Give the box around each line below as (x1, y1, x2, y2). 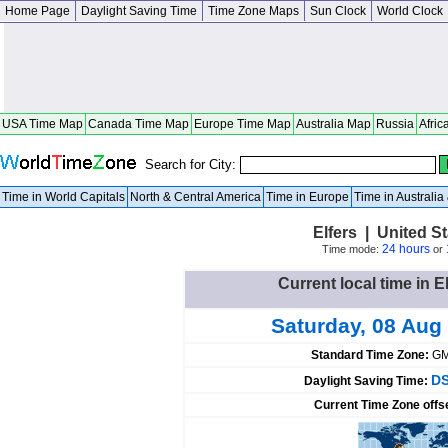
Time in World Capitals (2, 190, 125, 204)
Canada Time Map (88, 117, 189, 131)
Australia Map (296, 117, 371, 131)
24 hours (381, 242, 430, 256)
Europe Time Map (194, 117, 291, 131)
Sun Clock (310, 4, 366, 18)
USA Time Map (2, 117, 83, 131)
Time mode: (321, 243, 382, 255)
